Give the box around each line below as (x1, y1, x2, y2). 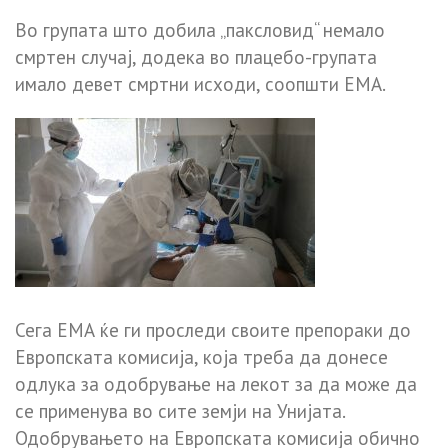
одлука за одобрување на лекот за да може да (15, 371, 417, 396)
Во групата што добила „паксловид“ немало (15, 17, 385, 42)
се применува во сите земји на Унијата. (15, 398, 345, 423)
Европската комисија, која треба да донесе (15, 344, 388, 369)
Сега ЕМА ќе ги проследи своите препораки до (15, 317, 411, 342)
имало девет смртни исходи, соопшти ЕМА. (15, 71, 386, 96)
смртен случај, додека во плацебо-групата (15, 44, 377, 69)
